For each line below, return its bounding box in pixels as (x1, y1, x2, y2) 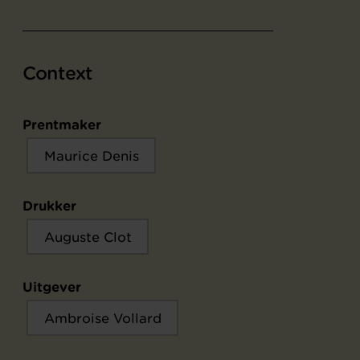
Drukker (22, 198, 76, 213)
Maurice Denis (43, 147, 139, 164)
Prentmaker (22, 117, 101, 132)
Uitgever (22, 279, 81, 294)
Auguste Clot (43, 228, 132, 245)
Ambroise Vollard (43, 309, 162, 326)
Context (22, 62, 93, 84)
